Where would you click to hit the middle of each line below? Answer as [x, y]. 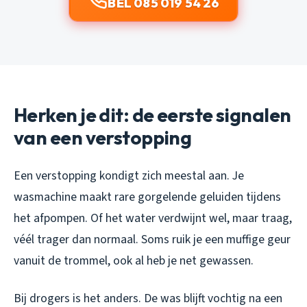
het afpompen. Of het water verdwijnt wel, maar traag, [153, 219]
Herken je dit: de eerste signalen [152, 115]
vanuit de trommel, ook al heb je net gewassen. [134, 261]
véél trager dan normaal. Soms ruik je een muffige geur [152, 240]
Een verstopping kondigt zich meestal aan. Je [129, 176]
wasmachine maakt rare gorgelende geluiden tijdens [147, 197]
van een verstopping [103, 138]
